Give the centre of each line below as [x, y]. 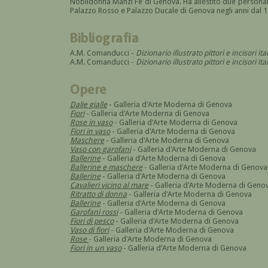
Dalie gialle [89, 104]
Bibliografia [105, 37]
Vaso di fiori [89, 230]
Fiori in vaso [90, 131]
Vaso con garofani [100, 149]
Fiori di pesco [92, 221]
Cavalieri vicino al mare [109, 185]
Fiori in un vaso [96, 248]
